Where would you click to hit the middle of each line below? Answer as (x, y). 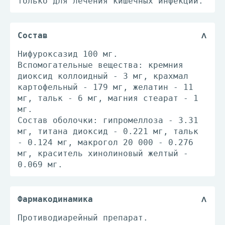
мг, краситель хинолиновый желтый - (103, 153)
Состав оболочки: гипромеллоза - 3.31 (108, 120)
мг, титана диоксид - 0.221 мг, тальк (108, 131)
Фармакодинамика (55, 199)
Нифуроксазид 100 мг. (68, 54)
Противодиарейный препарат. (83, 218)
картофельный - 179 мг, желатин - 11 (105, 87)
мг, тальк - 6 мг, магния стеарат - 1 (108, 98)
